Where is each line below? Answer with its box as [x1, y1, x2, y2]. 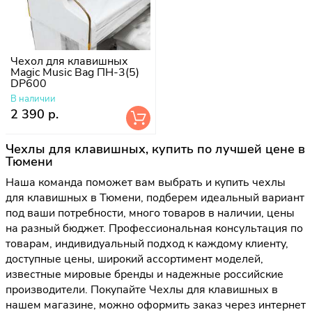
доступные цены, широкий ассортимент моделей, [6, 251, 263, 267]
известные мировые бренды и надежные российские [6, 267, 283, 283]
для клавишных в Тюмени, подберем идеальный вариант [6, 190, 304, 206]
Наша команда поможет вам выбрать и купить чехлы [6, 175, 286, 191]
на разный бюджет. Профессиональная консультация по [6, 221, 303, 237]
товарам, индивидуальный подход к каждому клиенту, [6, 236, 288, 252]
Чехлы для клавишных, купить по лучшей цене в [6, 141, 305, 158]
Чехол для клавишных [10, 53, 128, 69]
